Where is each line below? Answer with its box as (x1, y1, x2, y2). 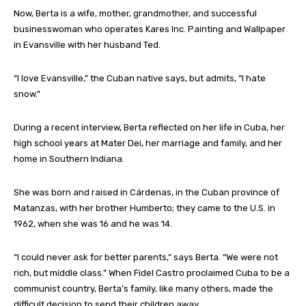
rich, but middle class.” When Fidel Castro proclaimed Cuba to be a (14, 267, 290, 278)
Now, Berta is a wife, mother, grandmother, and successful (14, 8, 257, 18)
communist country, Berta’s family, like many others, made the (14, 283, 273, 294)
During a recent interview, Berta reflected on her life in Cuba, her (14, 122, 285, 133)
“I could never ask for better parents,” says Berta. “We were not (14, 251, 278, 262)
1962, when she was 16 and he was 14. (14, 218, 172, 229)
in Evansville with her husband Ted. (14, 39, 161, 50)
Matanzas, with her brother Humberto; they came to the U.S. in (14, 202, 275, 213)
